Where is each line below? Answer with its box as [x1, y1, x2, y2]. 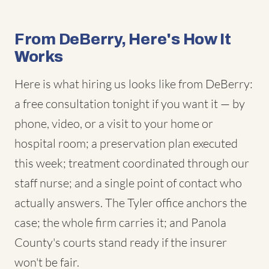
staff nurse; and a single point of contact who [14, 175, 242, 190]
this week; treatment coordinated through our [14, 156, 249, 171]
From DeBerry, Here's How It [14, 31, 231, 47]
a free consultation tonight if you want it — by [14, 96, 245, 111]
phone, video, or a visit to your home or [14, 116, 213, 131]
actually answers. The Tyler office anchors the [14, 195, 247, 210]
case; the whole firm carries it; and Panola [14, 215, 226, 230]
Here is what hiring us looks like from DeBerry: [14, 76, 253, 91]
